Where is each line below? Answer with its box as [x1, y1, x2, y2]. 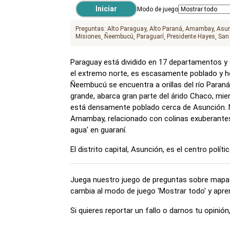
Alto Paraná [149, 25, 182, 33]
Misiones [75, 33, 101, 41]
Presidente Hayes [167, 33, 215, 41]
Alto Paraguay [107, 25, 146, 33]
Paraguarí [137, 33, 164, 41]
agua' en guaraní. [70, 125, 127, 135]
